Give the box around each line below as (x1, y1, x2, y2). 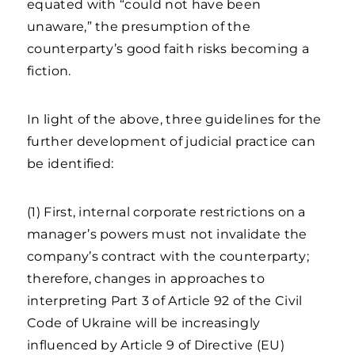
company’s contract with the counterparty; (27, 249, 309, 264)
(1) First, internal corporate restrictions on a (27, 204, 306, 219)
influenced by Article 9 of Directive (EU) (27, 338, 284, 353)
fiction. (27, 63, 71, 78)
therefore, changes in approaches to (27, 271, 265, 286)
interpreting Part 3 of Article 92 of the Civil (27, 293, 303, 308)
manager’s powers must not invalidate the (27, 227, 307, 242)
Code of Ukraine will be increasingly (27, 315, 261, 330)
